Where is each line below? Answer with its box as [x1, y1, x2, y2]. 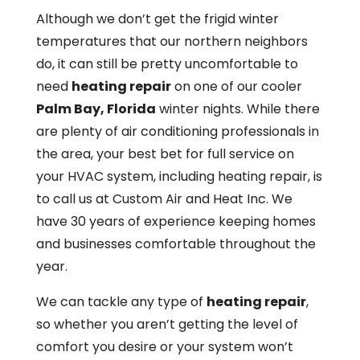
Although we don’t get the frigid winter [35, 9, 279, 28]
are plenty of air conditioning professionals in [35, 121, 319, 141]
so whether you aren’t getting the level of [35, 314, 298, 333]
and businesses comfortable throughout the [35, 234, 316, 253]
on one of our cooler [170, 76, 302, 96]
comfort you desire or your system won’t [35, 337, 293, 356]
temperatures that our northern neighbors [35, 31, 308, 51]
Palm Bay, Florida [35, 99, 156, 118]
